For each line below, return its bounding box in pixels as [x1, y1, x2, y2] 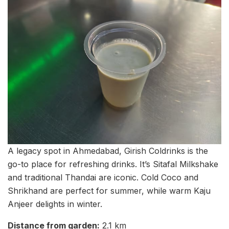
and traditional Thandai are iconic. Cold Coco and [8, 172, 198, 183]
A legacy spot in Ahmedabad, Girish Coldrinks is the [8, 146, 208, 156]
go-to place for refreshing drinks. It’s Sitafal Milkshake [8, 159, 218, 170]
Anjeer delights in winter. [8, 199, 102, 210]
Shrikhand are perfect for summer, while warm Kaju [8, 186, 211, 196]
